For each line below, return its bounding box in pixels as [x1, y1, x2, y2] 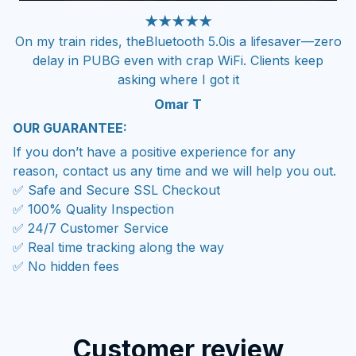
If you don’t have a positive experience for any [13, 144, 296, 161]
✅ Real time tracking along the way [13, 239, 224, 256]
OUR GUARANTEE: [13, 119, 127, 136]
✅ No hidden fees [13, 258, 119, 275]
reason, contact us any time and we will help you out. [13, 163, 336, 180]
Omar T [154, 95, 202, 112]
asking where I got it [117, 72, 239, 88]
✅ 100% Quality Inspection [13, 201, 174, 218]
